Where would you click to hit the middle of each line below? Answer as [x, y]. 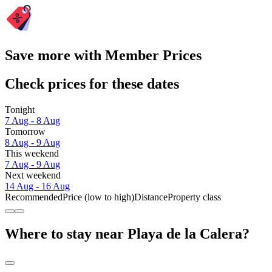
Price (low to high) [98, 197]
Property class [194, 197]
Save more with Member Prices [103, 56]
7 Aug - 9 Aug [32, 165]
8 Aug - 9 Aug [32, 143]
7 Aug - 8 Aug [32, 121]
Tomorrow [25, 132]
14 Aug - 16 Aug [37, 186]
